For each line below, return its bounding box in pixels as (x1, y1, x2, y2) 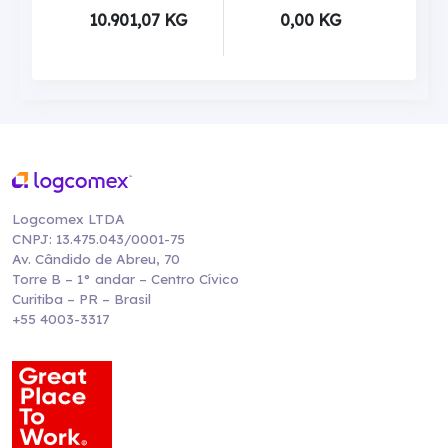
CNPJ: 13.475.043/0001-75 (12, 229, 185, 247)
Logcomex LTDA (12, 209, 125, 227)
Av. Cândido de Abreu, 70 (12, 249, 180, 267)
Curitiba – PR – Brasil (12, 289, 151, 307)
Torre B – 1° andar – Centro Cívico (12, 269, 239, 287)
